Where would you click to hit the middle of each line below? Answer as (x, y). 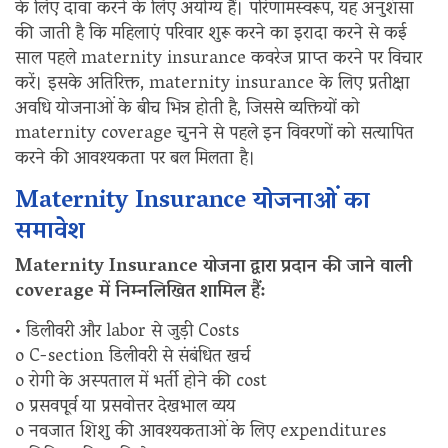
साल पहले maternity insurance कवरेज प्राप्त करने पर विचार (218, 59)
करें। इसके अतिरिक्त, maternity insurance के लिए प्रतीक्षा (212, 84)
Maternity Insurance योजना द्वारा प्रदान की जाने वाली (213, 267)
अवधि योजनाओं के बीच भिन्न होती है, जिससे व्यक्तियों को (187, 109)
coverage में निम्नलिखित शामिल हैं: (140, 292)
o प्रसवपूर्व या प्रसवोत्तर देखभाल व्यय (125, 407)
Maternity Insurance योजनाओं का (192, 202)
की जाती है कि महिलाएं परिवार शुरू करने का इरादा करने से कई (211, 34)
